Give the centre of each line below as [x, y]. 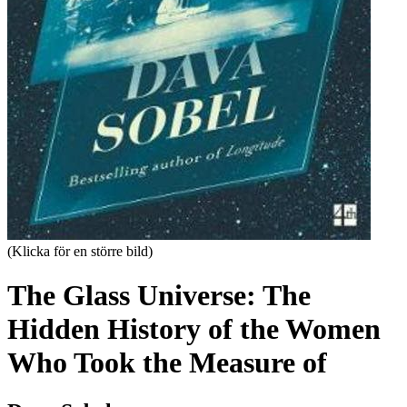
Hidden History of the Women [194, 329]
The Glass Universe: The [159, 296]
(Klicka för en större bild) [80, 251]
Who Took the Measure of [167, 363]
